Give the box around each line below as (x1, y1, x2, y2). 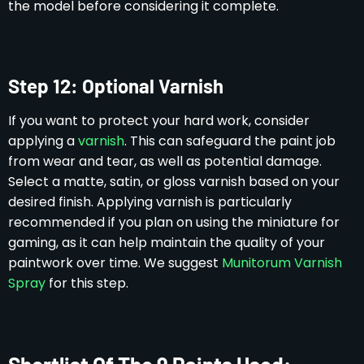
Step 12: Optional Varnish (8, 73, 223, 97)
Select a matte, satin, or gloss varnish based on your (8, 171, 340, 191)
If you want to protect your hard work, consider (8, 110, 310, 130)
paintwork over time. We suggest (8, 253, 222, 272)
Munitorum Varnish (222, 253, 342, 272)
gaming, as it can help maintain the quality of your (8, 232, 325, 252)
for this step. (45, 273, 128, 292)
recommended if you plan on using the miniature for (8, 212, 340, 232)
